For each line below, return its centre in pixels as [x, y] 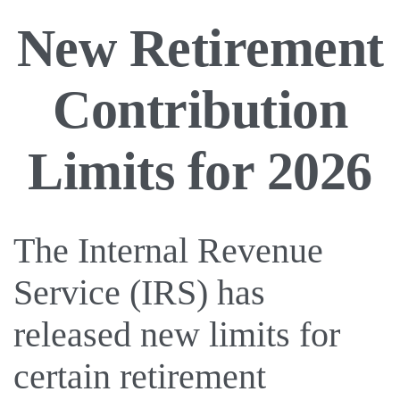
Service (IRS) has [139, 292]
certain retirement [140, 376]
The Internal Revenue [168, 250]
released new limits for [177, 334]
